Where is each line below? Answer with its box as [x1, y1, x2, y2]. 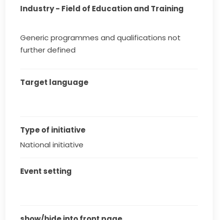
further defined [20, 45, 76, 55]
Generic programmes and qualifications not [20, 32, 181, 43]
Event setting [20, 166, 72, 177]
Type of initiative [20, 125, 86, 136]
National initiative [20, 139, 84, 150]
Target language [20, 77, 89, 88]
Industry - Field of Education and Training [20, 3, 184, 14]
